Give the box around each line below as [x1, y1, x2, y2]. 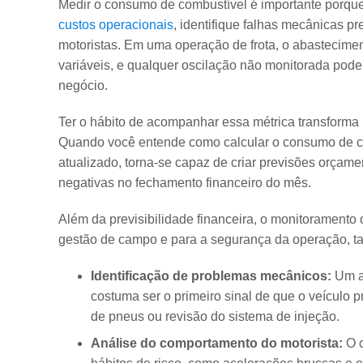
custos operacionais [58, 18, 173, 32]
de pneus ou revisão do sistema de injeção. [91, 310, 340, 323]
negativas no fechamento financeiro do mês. [58, 176, 311, 190]
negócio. [58, 79, 108, 92]
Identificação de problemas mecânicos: [91, 269, 331, 283]
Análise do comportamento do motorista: [91, 336, 343, 350]
